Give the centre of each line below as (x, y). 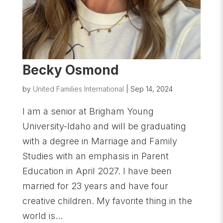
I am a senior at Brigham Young (88, 111)
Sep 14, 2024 (151, 89)
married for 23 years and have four (95, 186)
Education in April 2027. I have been (97, 171)
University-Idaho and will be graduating (104, 126)
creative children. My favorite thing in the (107, 201)
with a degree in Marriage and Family (100, 141)
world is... (42, 216)
